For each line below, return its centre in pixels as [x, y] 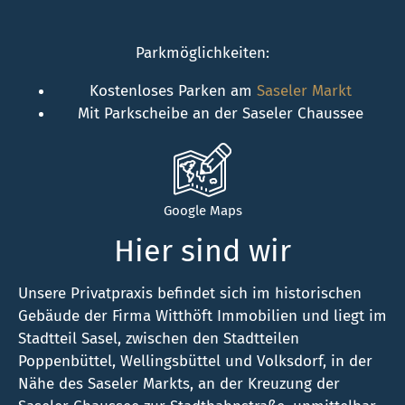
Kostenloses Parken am [173, 90]
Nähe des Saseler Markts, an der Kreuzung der [179, 383]
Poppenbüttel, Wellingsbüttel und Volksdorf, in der [195, 361]
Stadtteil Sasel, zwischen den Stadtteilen [159, 338]
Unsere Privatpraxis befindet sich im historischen [190, 293]
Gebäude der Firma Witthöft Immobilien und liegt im [202, 316]
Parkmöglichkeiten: [202, 52]
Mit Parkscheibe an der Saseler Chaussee [221, 113]
